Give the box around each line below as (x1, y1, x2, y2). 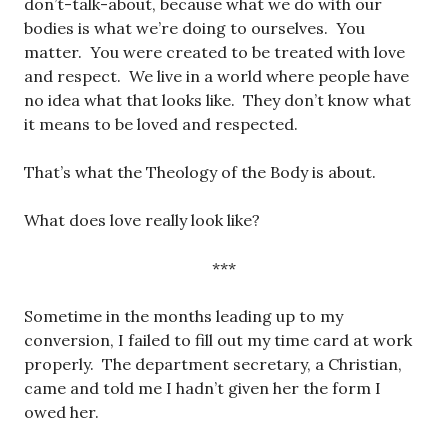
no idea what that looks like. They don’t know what (24, 90, 411, 111)
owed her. (24, 402, 99, 423)
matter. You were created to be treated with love (24, 42, 405, 63)
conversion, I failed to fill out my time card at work (24, 330, 412, 351)
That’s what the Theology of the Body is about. (24, 162, 376, 183)
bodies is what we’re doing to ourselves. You (24, 18, 365, 39)
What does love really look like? (24, 210, 260, 231)
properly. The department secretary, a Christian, (24, 354, 402, 375)
